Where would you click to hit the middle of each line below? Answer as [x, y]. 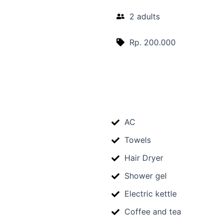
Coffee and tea [153, 212]
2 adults [145, 16]
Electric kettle [150, 194]
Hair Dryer [144, 158]
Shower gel [145, 176]
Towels [137, 140]
